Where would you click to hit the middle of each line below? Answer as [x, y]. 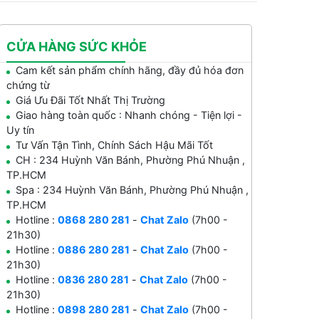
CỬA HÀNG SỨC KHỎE [77, 47]
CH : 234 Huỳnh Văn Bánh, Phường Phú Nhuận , [131, 160]
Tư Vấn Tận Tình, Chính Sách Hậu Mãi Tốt [115, 145]
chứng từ [28, 85]
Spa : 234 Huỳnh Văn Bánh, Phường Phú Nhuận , [132, 190]
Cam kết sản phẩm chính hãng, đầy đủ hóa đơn [130, 70]
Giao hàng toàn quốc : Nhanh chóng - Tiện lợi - [129, 115]
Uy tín [21, 130]
